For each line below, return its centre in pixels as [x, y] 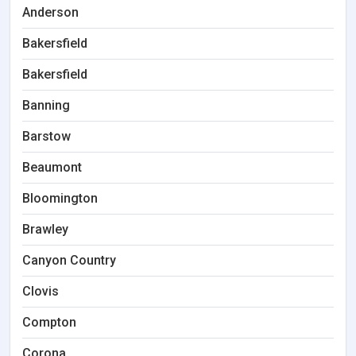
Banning [46, 105]
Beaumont [52, 167]
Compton [49, 322]
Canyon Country [69, 260]
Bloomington [60, 198]
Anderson [50, 12]
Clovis [41, 291]
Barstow [46, 136]
